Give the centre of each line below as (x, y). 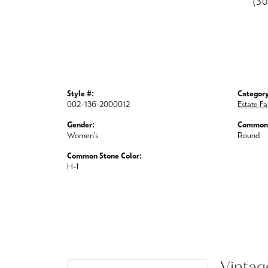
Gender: (81, 126)
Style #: (80, 95)
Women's (83, 137)
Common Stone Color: (104, 157)
